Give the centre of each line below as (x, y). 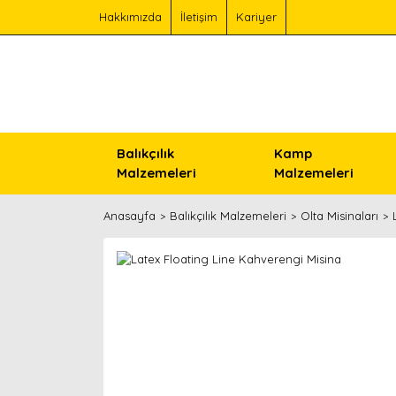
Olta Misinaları (339, 216)
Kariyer (256, 17)
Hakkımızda (130, 17)
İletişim (199, 17)
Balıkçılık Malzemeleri (228, 216)
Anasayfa (129, 216)
